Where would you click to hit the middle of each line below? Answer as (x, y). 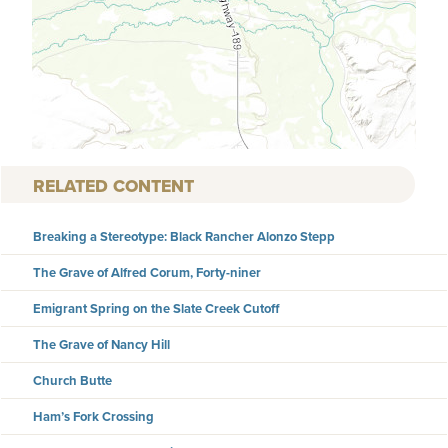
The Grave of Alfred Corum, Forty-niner (147, 272)
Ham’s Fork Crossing (93, 416)
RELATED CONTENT (113, 186)
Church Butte (72, 380)
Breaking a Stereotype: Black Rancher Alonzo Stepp (184, 236)
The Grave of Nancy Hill (101, 344)
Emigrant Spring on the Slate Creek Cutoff (156, 308)
